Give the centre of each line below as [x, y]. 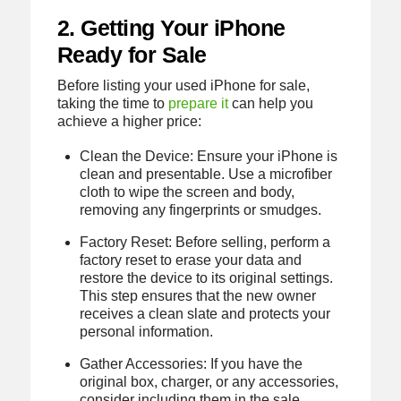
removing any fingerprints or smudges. [201, 210]
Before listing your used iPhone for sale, [183, 86]
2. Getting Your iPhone [171, 28]
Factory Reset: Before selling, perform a [205, 243]
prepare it [198, 104]
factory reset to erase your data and [191, 260]
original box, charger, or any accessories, [209, 382]
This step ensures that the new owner [198, 296]
